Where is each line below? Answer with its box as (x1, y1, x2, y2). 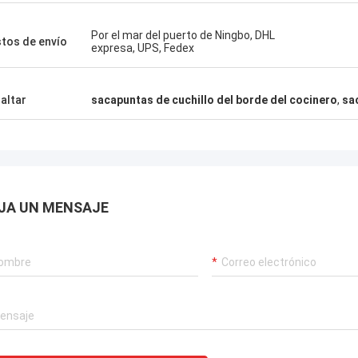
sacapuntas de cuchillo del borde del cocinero (91, 93, 337, 106)
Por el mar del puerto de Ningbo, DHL (91, 29, 275, 42)
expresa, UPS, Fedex (91, 42, 194, 54)
